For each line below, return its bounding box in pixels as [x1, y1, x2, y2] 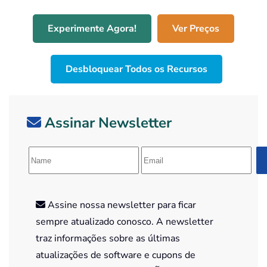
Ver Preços [172, 22, 219, 36]
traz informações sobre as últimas [36, 232, 180, 246]
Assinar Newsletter [45, 113, 172, 133]
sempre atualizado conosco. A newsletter [36, 215, 213, 229]
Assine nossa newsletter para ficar [45, 198, 196, 212]
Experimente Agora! [48, 22, 136, 36]
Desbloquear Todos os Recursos [66, 63, 207, 76]
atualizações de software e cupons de [36, 249, 195, 262]
